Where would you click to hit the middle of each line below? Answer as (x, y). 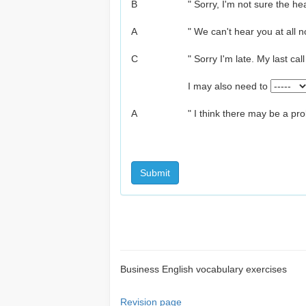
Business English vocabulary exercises (204, 269)
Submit (155, 173)
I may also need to (229, 86)
